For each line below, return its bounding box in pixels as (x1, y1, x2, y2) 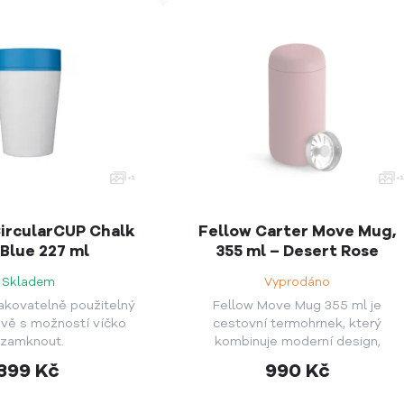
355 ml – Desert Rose (216, 240, 380, 262)
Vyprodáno (264, 274, 331, 291)
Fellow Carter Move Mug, (198, 220, 397, 242)
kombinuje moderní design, (214, 333, 381, 351)
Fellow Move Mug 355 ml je (213, 297, 382, 315)
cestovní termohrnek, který (213, 315, 382, 333)
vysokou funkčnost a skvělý (211, 351, 384, 369)
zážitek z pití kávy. (240, 369, 354, 387)
